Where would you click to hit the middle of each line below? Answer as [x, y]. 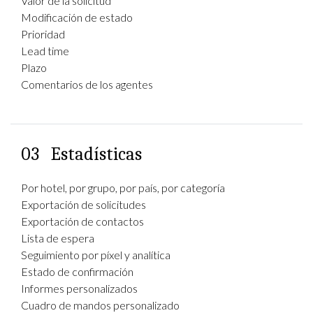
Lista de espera [58, 238]
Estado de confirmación [77, 271]
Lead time [45, 51]
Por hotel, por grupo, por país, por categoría [123, 188]
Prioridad [43, 34]
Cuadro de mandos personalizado [100, 305]
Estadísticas [96, 154]
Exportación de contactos [82, 221]
